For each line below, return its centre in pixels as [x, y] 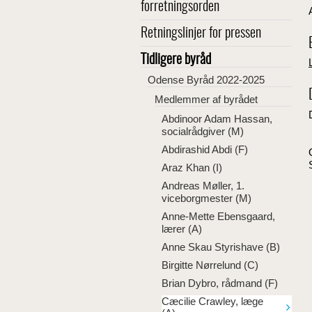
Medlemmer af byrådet [206, 99]
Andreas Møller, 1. [203, 186]
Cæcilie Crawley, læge [212, 301]
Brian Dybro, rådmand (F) [220, 283]
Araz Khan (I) [192, 167]
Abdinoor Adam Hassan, [217, 119]
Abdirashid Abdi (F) [205, 149]
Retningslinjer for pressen [201, 33]
